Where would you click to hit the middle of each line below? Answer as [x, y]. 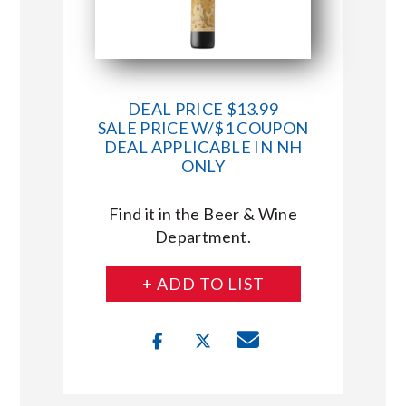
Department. [203, 236]
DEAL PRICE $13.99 [203, 108]
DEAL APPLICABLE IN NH [203, 146]
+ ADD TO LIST [203, 283]
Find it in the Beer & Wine [203, 213]
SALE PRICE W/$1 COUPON [203, 127]
